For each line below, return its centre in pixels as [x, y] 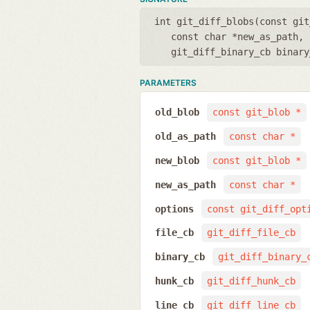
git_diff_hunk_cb [251, 281]
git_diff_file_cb [251, 233]
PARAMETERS [168, 82]
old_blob [177, 112]
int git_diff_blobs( [207, 21]
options [174, 209]
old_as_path [185, 137]
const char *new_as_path [235, 36]
